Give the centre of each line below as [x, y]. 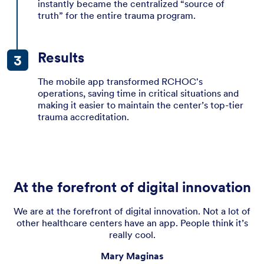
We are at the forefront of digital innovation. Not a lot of [132, 211]
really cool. [132, 235]
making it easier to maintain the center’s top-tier [141, 105]
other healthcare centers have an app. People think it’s [132, 223]
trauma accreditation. [83, 117]
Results [61, 57]
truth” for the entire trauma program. [117, 15]
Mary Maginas [132, 256]
